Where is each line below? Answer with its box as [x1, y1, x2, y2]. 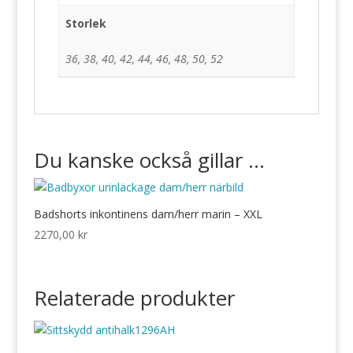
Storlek [65, 15, 106, 31]
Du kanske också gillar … [33, 146, 265, 174]
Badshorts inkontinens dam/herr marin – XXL [33, 206, 262, 221]
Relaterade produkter [33, 283, 235, 312]
